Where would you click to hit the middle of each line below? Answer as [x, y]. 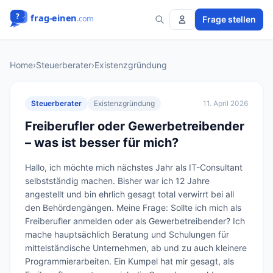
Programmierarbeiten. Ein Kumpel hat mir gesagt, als [129, 261]
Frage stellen [229, 19]
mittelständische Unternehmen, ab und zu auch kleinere [136, 248]
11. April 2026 [225, 103]
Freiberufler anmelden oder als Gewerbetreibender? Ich [135, 221]
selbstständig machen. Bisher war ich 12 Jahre [117, 181]
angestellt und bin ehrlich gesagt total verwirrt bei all [129, 194]
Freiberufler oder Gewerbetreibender [135, 126]
